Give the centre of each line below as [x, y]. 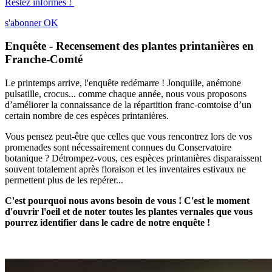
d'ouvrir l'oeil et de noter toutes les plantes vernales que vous [129, 212]
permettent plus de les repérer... [64, 180]
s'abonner [23, 22]
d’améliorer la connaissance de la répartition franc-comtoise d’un [128, 105]
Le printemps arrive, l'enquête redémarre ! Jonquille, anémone [123, 83]
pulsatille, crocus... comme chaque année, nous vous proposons [126, 94]
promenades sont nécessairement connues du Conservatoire [118, 148]
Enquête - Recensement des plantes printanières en [129, 46]
